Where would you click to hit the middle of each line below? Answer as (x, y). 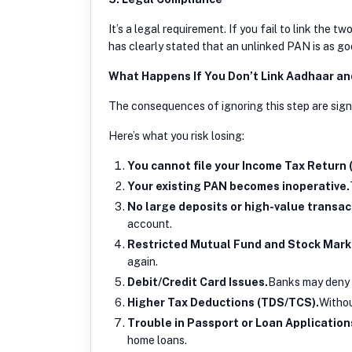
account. (150, 224)
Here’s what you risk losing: (176, 136)
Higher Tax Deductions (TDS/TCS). (223, 302)
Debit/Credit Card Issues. (198, 282)
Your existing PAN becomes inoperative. (238, 186)
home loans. (157, 340)
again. (143, 261)
